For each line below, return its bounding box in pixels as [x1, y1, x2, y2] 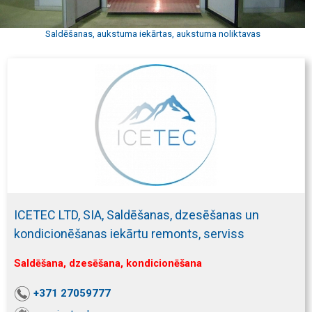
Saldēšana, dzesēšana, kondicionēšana [14, 257, 202, 270]
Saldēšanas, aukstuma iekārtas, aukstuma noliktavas [45, 29, 260, 39]
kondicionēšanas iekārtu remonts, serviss [14, 226, 244, 241]
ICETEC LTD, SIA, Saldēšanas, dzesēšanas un [14, 207, 259, 222]
